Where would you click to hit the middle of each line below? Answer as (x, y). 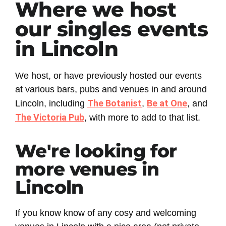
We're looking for (96, 151)
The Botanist (115, 103)
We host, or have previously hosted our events (108, 75)
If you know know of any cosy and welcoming (106, 213)
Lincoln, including (51, 103)
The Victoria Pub (50, 117)
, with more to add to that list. (142, 117)
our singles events (112, 29)
